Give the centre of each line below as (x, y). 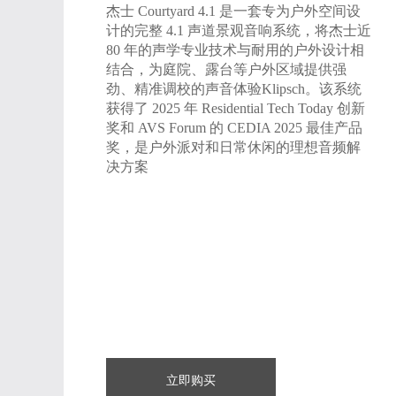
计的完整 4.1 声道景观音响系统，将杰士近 (239, 30)
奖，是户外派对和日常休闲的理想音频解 (233, 147)
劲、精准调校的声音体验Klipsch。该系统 (234, 89)
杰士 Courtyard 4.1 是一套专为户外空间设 (233, 11)
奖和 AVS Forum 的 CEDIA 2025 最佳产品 (234, 128)
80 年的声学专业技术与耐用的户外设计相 (235, 50)
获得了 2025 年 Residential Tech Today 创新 (236, 108)
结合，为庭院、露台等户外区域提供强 (226, 69)
